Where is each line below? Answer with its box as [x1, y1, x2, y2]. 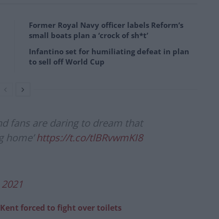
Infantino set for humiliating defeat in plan [29, 46, 189, 57]
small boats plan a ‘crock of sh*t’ [29, 30, 148, 41]
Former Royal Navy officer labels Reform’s [29, 20, 183, 30]
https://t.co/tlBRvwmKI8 [36, 131, 143, 145]
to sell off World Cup [29, 57, 105, 67]
